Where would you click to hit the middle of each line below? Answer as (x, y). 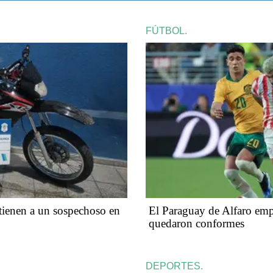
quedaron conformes (197, 224)
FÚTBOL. (166, 30)
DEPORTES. (174, 266)
